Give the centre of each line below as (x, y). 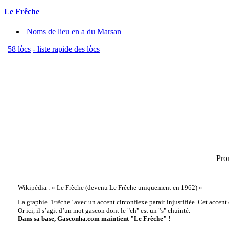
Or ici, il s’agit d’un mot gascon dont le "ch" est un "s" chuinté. (104, 211)
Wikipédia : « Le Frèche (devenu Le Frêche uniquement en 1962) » (110, 188)
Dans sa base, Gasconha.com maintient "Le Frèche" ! (94, 219)
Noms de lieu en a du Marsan (73, 32)
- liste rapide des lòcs (66, 49)
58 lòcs (19, 49)
